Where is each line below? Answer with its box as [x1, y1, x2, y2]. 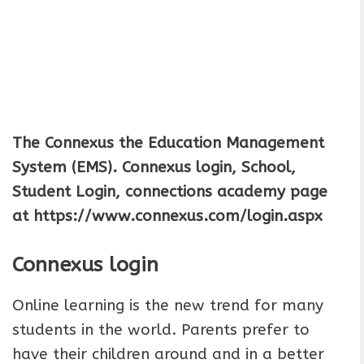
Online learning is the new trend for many [12, 297, 323, 315]
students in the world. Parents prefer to [12, 321, 310, 340]
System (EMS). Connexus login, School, [12, 158, 296, 176]
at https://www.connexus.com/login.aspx [12, 207, 323, 225]
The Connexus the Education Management [12, 134, 324, 152]
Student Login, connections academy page [12, 183, 327, 201]
